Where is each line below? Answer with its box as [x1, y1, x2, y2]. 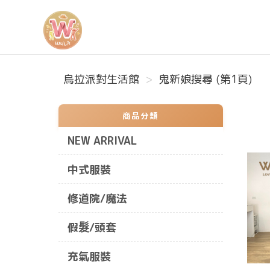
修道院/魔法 [67, 191, 127, 206]
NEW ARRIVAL [67, 133, 137, 148]
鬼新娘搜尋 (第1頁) [159, 72, 252, 87]
